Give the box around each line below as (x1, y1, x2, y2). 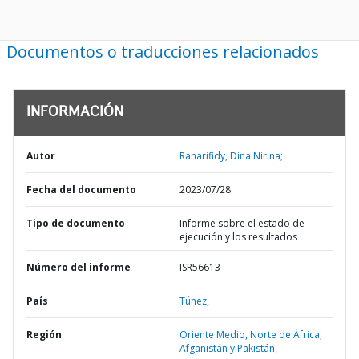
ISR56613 (179, 260, 220, 274)
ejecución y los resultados (179, 230, 297, 244)
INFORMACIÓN (26, 106, 123, 120)
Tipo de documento (26, 216, 125, 230)
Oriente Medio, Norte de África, (179, 328, 322, 341)
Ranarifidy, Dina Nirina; (179, 149, 283, 163)
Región (26, 328, 62, 341)
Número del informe (26, 260, 131, 274)
